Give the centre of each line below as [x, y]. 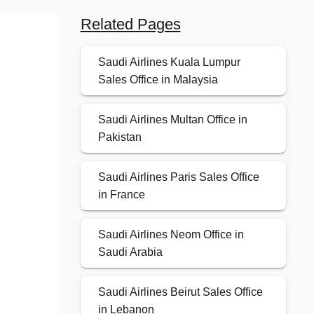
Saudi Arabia [130, 252]
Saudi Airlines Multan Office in [172, 120]
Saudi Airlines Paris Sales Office [178, 177]
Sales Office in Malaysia [158, 80]
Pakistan [120, 137]
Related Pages [130, 25]
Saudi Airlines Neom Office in [171, 235]
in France [121, 195]
